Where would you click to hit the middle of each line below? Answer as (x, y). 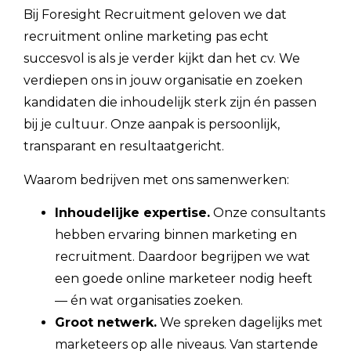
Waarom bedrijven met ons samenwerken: (156, 179)
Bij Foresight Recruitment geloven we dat (155, 15)
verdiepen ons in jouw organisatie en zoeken (163, 81)
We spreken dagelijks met (240, 322)
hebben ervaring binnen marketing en (176, 234)
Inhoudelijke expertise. (132, 212)
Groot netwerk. (106, 322)
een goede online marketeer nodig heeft (184, 278)
